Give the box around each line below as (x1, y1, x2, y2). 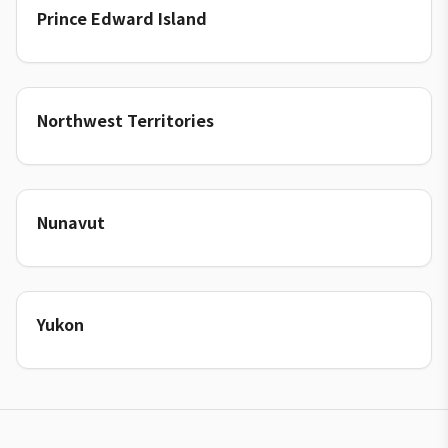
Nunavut (37, 210, 105, 234)
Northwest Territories (37, 108, 214, 132)
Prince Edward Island (37, 6, 207, 30)
